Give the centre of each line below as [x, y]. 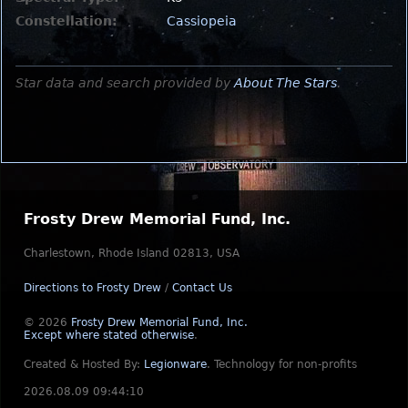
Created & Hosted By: [84, 364]
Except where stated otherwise [109, 335]
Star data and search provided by [125, 82]
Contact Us [202, 288]
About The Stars [286, 82]
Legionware [175, 364]
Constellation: [66, 20]
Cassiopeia [201, 20]
